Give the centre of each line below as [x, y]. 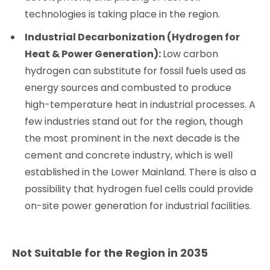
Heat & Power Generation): [94, 54]
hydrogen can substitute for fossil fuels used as [136, 71]
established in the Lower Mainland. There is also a [141, 172]
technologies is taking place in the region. [124, 14]
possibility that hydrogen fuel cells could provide [139, 189]
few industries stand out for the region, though [134, 121]
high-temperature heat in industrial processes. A [140, 104]
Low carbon [191, 54]
